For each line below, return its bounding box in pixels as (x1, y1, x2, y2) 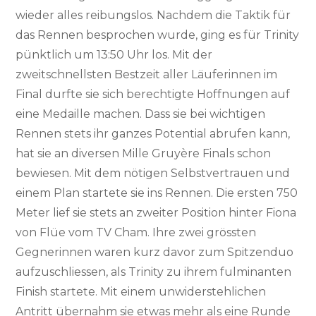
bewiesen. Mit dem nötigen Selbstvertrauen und (16, 166, 291, 180)
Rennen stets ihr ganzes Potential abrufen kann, (16, 127, 291, 140)
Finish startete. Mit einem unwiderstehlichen (16, 285, 267, 298)
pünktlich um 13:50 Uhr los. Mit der (16, 48, 213, 61)
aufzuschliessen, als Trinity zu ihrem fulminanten (16, 265, 292, 279)
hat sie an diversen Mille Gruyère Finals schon (16, 147, 272, 160)
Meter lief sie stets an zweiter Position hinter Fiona (16, 206, 297, 219)
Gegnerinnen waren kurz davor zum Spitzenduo (16, 245, 294, 259)
